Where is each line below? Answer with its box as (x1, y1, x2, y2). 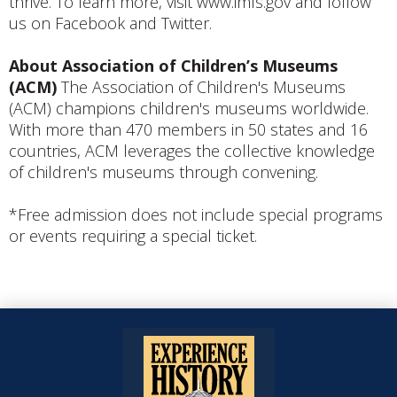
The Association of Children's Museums (57, 76, 346, 98)
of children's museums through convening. (9, 161, 318, 183)
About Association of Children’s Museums (9, 55, 338, 77)
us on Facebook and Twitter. (9, 12, 212, 35)
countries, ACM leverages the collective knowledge (9, 140, 375, 162)
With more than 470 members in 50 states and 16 (9, 119, 368, 141)
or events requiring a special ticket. (9, 225, 257, 247)
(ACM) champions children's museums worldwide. (9, 97, 369, 120)
